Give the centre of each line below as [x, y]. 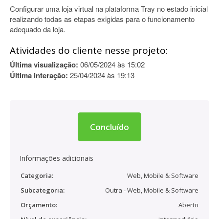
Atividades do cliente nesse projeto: [89, 50]
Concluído [109, 127]
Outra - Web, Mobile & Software [152, 190]
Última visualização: [44, 65]
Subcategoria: [43, 190]
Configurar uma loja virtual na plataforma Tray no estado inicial [109, 9]
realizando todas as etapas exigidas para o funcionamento [102, 19]
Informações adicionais [56, 158]
